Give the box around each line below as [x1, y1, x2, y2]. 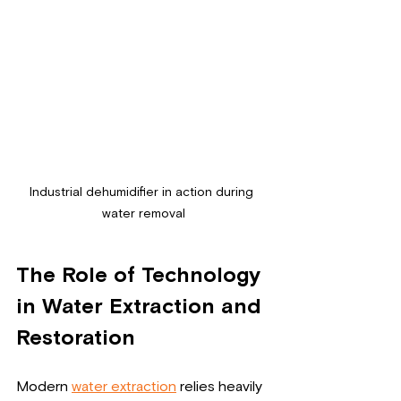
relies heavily [176, 379, 266, 394]
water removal [101, 207, 185, 220]
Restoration [16, 327, 135, 349]
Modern [16, 379, 72, 394]
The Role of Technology [16, 264, 267, 286]
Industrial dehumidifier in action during [30, 185, 257, 199]
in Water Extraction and [16, 295, 268, 318]
